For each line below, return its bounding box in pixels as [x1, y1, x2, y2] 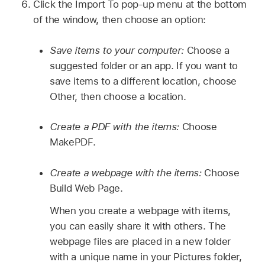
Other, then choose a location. [50, 90, 186, 102]
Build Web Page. [50, 182, 123, 194]
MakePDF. [50, 136, 96, 148]
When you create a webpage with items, [50, 205, 231, 217]
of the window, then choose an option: [33, 14, 206, 26]
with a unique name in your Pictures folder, [50, 251, 242, 263]
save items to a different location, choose [50, 75, 237, 87]
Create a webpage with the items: [50, 166, 202, 179]
